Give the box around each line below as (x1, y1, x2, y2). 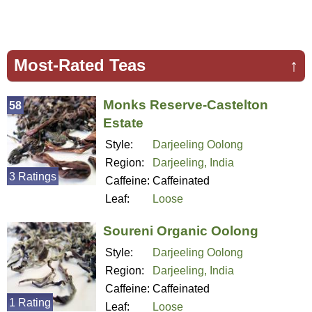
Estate (103, 116, 143, 131)
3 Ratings (9, 171, 56, 183)
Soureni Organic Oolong (103, 223, 258, 238)
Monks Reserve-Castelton (103, 97, 268, 113)
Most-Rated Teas (14, 56, 146, 75)
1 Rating (9, 296, 51, 309)
